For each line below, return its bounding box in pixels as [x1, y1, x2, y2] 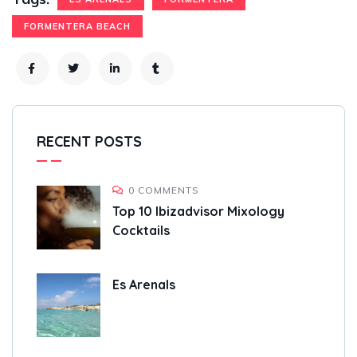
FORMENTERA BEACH [24, 21, 131, 33]
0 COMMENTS [128, 184, 199, 197]
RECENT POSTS [37, 132, 142, 151]
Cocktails [112, 222, 170, 239]
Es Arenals [112, 277, 175, 293]
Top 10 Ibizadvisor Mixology [112, 203, 284, 220]
